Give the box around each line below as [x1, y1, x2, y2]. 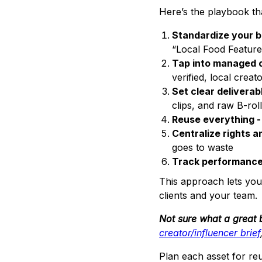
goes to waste [172, 142, 233, 154]
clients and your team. [159, 189, 257, 202]
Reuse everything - [172, 113, 261, 126]
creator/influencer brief [159, 227, 260, 239]
